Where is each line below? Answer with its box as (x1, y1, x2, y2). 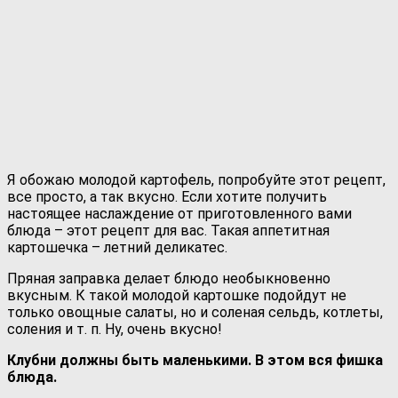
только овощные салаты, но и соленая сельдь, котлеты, (7, 303, 383, 321)
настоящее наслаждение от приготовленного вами (7, 204, 352, 222)
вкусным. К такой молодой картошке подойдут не (7, 286, 346, 304)
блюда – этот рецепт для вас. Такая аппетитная (7, 221, 330, 239)
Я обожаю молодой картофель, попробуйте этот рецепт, (7, 171, 386, 188)
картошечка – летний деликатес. (7, 238, 227, 256)
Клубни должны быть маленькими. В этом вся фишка (7, 351, 383, 369)
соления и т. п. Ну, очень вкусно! (7, 320, 222, 338)
